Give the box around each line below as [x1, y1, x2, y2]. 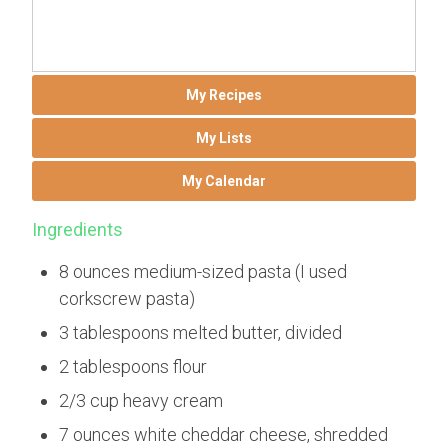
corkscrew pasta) [59, 287, 196, 309]
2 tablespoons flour [59, 355, 208, 377]
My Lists [196, 129, 252, 146]
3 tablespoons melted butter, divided [59, 321, 343, 343]
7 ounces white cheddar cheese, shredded [59, 424, 389, 446]
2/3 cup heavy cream [59, 390, 224, 412]
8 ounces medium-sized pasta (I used [59, 260, 348, 282]
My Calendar [182, 172, 266, 189]
